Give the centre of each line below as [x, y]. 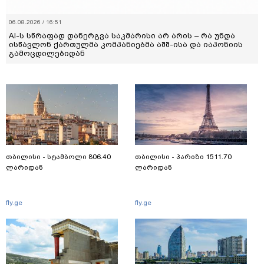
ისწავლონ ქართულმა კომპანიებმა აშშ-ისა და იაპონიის [126, 44]
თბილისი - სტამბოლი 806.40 [58, 156]
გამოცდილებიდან [47, 53]
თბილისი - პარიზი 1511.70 [183, 156]
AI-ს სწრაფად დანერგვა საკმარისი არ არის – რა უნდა [122, 35]
